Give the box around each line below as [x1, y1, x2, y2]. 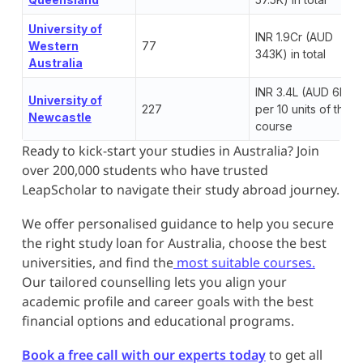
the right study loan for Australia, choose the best [21, 233, 327, 252]
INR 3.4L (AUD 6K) [254, 84, 352, 99]
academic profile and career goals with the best [21, 292, 314, 310]
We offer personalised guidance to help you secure [21, 214, 334, 233]
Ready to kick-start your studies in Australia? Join [21, 141, 319, 160]
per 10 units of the [254, 101, 351, 116]
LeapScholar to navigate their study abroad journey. [21, 180, 340, 199]
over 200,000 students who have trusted [21, 160, 268, 179]
